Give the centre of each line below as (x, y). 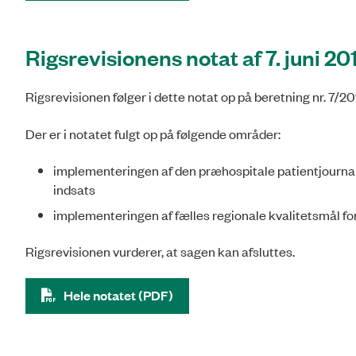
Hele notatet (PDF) (118, 295)
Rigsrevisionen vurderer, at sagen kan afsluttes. (160, 251)
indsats (74, 190)
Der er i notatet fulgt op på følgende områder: (153, 133)
